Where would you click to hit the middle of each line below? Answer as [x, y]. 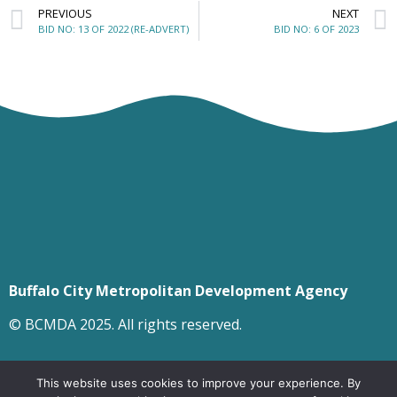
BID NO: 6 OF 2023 [316, 28]
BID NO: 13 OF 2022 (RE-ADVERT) [113, 28]
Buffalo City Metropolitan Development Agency [178, 290]
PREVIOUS [65, 13]
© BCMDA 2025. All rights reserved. [125, 325]
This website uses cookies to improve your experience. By [198, 383]
